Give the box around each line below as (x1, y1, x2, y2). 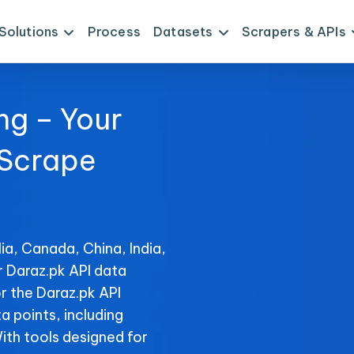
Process (87, 24, 141, 40)
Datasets (153, 24, 213, 40)
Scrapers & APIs (241, 24, 346, 40)
